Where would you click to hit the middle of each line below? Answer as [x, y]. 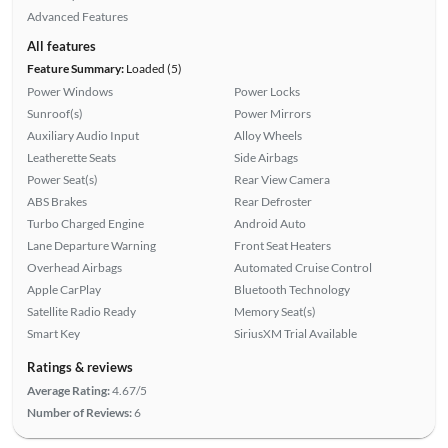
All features [61, 46]
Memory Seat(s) [275, 312]
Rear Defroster [273, 202]
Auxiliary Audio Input [82, 136]
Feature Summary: [75, 69]
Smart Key [53, 334]
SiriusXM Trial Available [295, 334]
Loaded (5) [152, 69]
